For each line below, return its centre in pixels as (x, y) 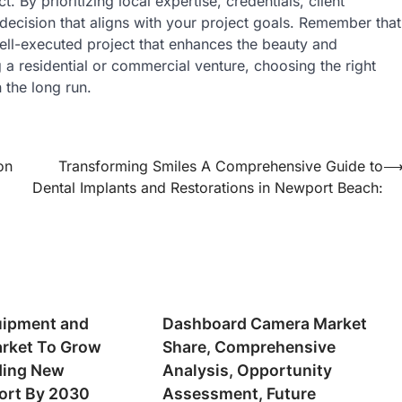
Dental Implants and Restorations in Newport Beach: (208, 187)
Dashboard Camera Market (265, 324)
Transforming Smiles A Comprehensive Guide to (221, 166)
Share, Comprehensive (249, 347)
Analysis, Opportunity (248, 371)
